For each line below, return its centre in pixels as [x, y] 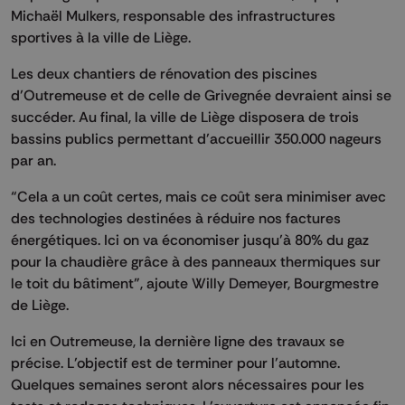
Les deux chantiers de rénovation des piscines [164, 73]
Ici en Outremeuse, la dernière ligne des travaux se [178, 340]
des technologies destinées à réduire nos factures [176, 217]
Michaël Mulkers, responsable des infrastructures [173, 15]
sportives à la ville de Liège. [103, 37]
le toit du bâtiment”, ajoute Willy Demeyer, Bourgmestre [195, 283]
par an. [37, 160]
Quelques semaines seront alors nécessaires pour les [188, 384]
